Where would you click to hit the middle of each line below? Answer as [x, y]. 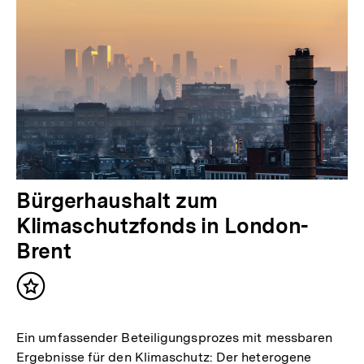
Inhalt [50, 293]
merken [56, 310]
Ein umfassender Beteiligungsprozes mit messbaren [175, 337]
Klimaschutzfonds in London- [162, 226]
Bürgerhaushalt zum [117, 201]
